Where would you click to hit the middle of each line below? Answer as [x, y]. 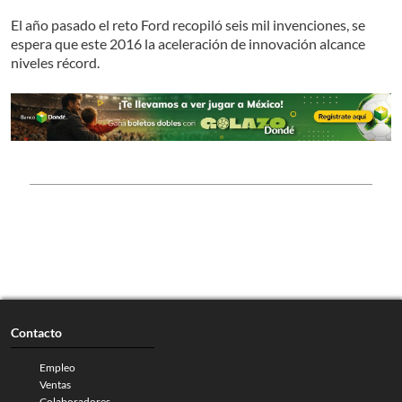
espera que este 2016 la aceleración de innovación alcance [188, 44]
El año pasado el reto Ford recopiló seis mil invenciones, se [188, 25]
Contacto [36, 332]
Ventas [55, 384]
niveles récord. [55, 63]
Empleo [57, 367]
